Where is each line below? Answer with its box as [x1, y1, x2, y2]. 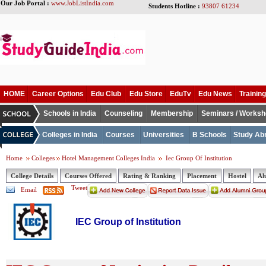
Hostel [228, 172, 246, 179]
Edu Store [129, 90, 163, 98]
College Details [11, 172, 53, 179]
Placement [187, 172, 217, 179]
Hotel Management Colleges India [62, 154, 157, 161]
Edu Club [91, 90, 121, 98]
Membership [151, 109, 193, 118]
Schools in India [43, 109, 96, 118]
